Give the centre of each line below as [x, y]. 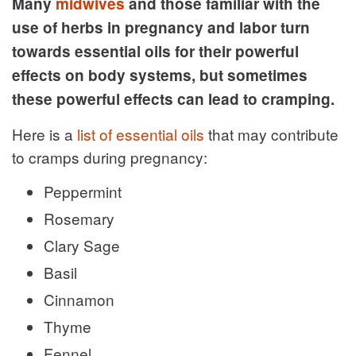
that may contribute [271, 133]
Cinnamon [79, 299]
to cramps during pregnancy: [110, 157]
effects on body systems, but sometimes [160, 75]
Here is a [44, 133]
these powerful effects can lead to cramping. [173, 99]
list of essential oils [141, 133]
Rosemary [79, 218]
